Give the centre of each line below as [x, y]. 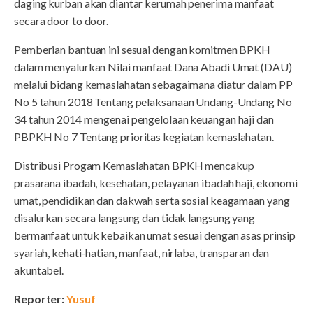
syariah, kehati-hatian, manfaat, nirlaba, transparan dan [142, 253]
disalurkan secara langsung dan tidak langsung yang [134, 218]
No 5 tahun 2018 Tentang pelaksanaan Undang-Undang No [153, 102]
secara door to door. [61, 21]
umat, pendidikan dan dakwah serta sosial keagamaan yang [152, 201]
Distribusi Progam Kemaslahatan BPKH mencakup [134, 166]
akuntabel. [39, 270]
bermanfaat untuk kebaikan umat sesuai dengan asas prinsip [155, 235]
